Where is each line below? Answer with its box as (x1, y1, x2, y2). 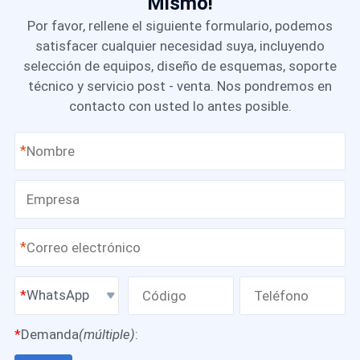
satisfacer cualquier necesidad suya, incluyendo (35, 37, 325, 54)
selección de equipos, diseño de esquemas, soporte (23, 57, 337, 74)
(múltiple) (78, 325, 135, 342)
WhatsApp (27, 286, 90, 303)
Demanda (20, 325, 79, 342)
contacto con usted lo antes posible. (68, 97, 292, 114)
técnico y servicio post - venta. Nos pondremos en (28, 77, 332, 94)
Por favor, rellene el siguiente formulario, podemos (27, 17, 333, 34)
